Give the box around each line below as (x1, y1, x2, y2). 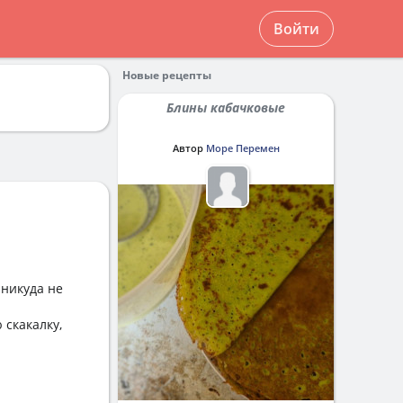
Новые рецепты (122, 67, 211, 83)
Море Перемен (205, 141, 280, 155)
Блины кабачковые (174, 99, 285, 116)
